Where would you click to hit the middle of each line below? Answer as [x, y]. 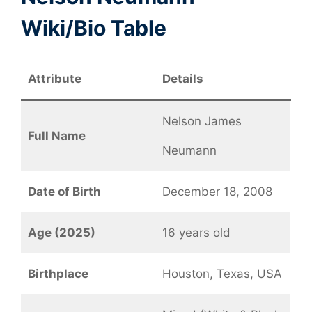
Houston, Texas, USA [222, 274]
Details [182, 79]
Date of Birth [64, 192]
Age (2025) [61, 233]
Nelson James [202, 122]
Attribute [54, 79]
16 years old [196, 233]
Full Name [56, 136]
